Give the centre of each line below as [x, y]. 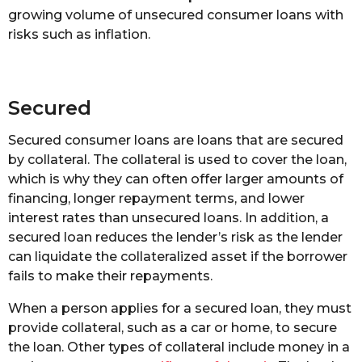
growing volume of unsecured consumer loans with [176, 15]
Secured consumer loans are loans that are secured [176, 140]
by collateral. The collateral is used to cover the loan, [177, 160]
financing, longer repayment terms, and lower [156, 198]
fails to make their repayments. [110, 276]
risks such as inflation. [79, 35]
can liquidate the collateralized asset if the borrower [178, 257]
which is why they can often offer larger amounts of [176, 179]
